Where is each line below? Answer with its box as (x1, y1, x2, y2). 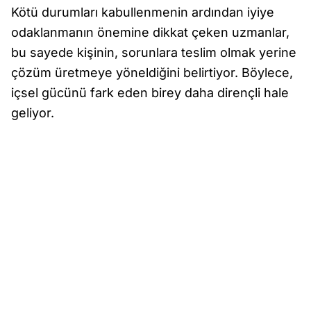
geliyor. (11, 106, 54, 120)
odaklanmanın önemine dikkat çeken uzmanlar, (11, 25, 289, 40)
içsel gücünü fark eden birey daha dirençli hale (11, 85, 289, 100)
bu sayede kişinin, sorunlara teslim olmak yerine (11, 45, 296, 60)
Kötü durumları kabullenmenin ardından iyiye (11, 5, 274, 19)
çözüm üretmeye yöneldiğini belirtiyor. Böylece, (11, 65, 293, 80)
